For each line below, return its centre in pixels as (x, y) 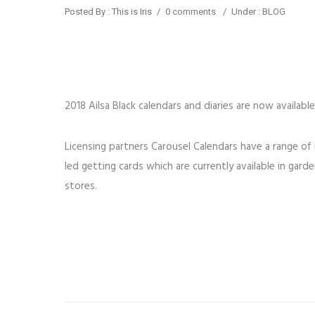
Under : (246, 12)
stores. (81, 187)
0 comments (191, 12)
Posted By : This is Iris (108, 12)
